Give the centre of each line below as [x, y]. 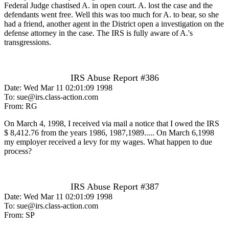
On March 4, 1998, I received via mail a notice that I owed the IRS [112, 123]
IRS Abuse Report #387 [114, 186]
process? [18, 151]
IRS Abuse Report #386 [114, 77]
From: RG [21, 106]
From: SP [19, 215]
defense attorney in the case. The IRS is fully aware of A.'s [98, 33]
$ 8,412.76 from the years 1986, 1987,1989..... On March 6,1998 [109, 132]
